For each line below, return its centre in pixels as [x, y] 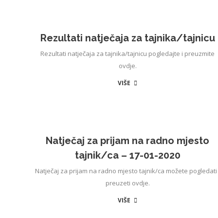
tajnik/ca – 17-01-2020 [127, 155]
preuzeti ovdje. [127, 183]
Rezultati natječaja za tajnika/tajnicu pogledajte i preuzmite [127, 54]
